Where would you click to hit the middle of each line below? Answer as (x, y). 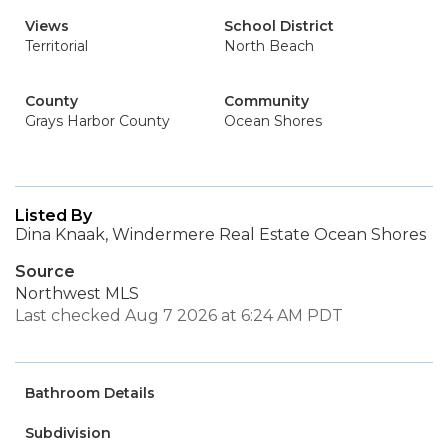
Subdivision (68, 433)
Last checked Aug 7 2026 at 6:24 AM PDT (179, 315)
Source (45, 271)
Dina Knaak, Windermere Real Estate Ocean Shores (220, 234)
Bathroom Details (90, 393)
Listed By (53, 215)
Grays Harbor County (97, 121)
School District (279, 26)
